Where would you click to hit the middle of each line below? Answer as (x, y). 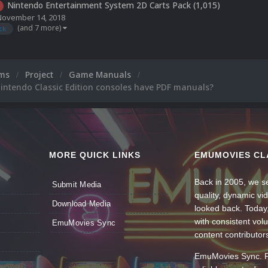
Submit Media (77, 184)
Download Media (81, 203)
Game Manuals (101, 74)
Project (40, 74)
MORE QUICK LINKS (95, 155)
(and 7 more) (40, 28)
